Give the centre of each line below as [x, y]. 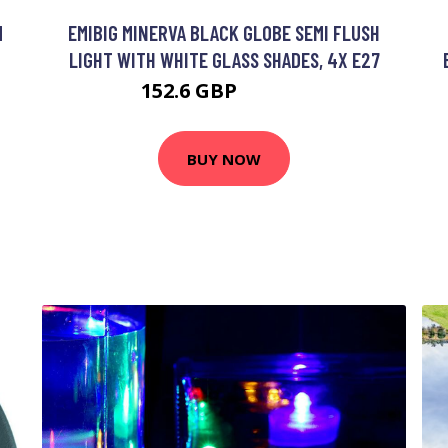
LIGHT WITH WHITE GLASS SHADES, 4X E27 [224, 59]
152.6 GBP [191, 90]
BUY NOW [224, 158]
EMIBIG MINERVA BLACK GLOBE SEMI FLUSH [224, 32]
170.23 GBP [274, 93]
